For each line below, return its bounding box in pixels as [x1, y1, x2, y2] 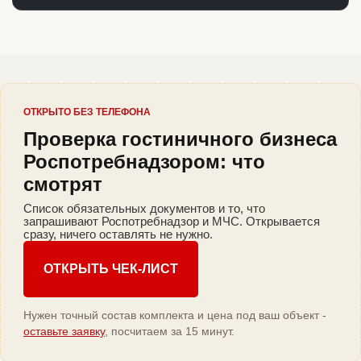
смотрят [23, 173, 102, 196]
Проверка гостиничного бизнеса [23, 128, 337, 151]
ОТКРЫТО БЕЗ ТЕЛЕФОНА [23, 106, 151, 118]
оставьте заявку [23, 325, 105, 338]
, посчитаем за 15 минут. [105, 325, 234, 338]
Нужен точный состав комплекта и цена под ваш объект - [23, 309, 326, 322]
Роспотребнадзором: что [23, 151, 265, 173]
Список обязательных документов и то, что [23, 201, 265, 216]
